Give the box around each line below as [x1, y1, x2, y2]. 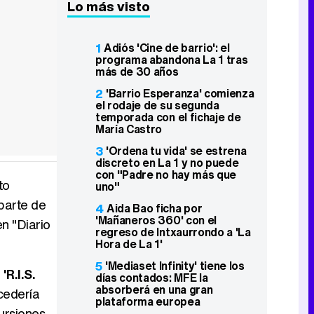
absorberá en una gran [95, 281, 213, 298]
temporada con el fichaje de [95, 109, 241, 125]
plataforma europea [95, 293, 200, 310]
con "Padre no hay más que [95, 166, 236, 183]
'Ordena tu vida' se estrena [106, 142, 247, 159]
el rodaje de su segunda [95, 97, 219, 114]
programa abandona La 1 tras [95, 51, 248, 68]
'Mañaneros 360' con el [95, 212, 217, 228]
